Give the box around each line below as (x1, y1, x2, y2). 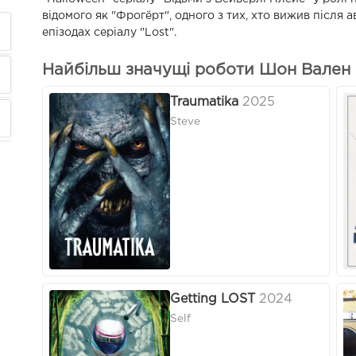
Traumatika (170, 96, 238, 109)
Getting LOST (170, 293, 255, 306)
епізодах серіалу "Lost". (42, 28, 176, 37)
